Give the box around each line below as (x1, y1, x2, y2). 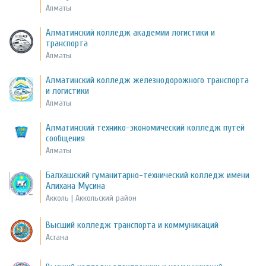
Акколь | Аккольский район (46, 193, 137, 204)
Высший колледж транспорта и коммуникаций (46, 220, 219, 231)
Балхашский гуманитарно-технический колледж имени (46, 170, 250, 181)
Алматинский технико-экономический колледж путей (46, 122, 245, 134)
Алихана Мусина (46, 180, 106, 192)
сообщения (46, 133, 85, 144)
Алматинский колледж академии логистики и (46, 27, 216, 39)
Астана (46, 232, 69, 243)
